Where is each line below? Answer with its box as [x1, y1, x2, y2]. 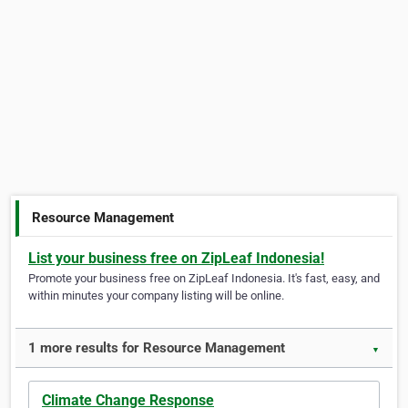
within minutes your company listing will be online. [28, 289, 284, 303]
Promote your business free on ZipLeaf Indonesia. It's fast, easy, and [28, 271, 380, 286]
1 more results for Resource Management [28, 340, 285, 357]
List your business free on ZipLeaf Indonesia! [28, 250, 324, 268]
